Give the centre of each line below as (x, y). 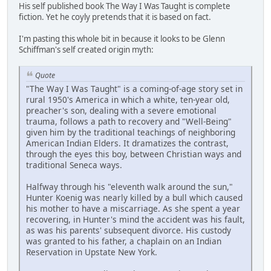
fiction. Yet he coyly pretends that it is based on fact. (115, 17)
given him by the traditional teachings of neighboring (131, 132)
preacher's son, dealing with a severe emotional (121, 111)
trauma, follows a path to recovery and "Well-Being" (129, 122)
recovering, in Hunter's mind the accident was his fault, (135, 220)
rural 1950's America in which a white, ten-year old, (128, 100)
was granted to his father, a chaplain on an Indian (124, 241)
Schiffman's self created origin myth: (86, 49)
